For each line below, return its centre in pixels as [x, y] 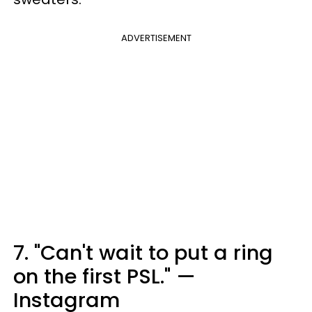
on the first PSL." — [104, 277]
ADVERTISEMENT [156, 38]
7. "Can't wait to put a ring [143, 253]
